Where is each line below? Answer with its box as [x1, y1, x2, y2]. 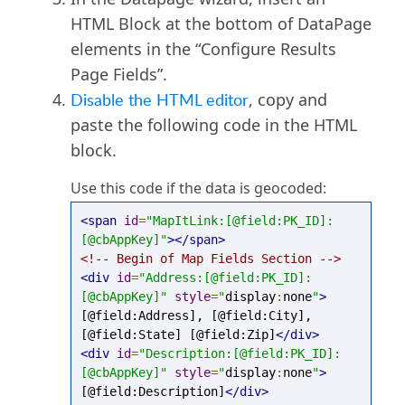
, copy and [248, 89, 327, 110]
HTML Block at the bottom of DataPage [70, 13, 372, 34]
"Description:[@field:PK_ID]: [137, 346, 341, 361]
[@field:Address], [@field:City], [80, 308, 312, 323]
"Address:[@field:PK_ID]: [137, 270, 312, 285]
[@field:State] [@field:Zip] [80, 327, 276, 342]
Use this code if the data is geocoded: [70, 178, 326, 198]
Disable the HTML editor [70, 89, 249, 110]
